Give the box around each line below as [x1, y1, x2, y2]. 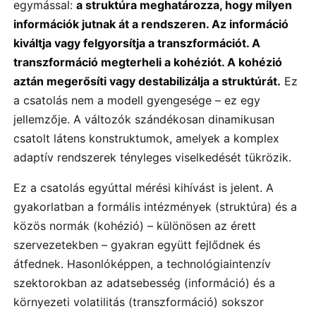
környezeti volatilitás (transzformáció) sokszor [13, 295, 264, 310]
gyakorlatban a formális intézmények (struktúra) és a [13, 200, 297, 214]
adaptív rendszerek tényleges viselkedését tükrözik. [13, 150, 291, 164]
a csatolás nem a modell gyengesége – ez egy [13, 92, 260, 107]
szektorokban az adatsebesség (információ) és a [13, 276, 275, 291]
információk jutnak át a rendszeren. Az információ [13, 16, 288, 31]
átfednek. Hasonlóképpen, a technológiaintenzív [13, 257, 271, 272]
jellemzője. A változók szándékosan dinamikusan [13, 111, 274, 126]
